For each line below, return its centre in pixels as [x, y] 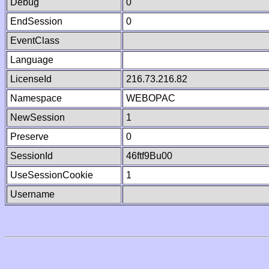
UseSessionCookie [52, 175]
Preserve [29, 137]
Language [32, 60]
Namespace [36, 98]
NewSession [38, 117]
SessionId [32, 156]
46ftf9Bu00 [149, 156]
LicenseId [31, 79]
